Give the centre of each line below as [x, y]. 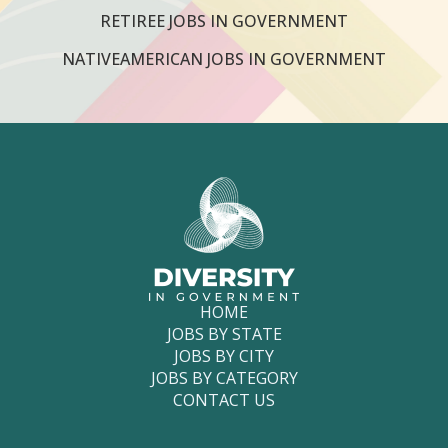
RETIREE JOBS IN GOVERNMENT [224, 21]
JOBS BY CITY [224, 355]
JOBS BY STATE [224, 333]
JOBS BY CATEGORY [224, 377]
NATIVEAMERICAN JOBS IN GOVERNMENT [224, 59]
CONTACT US [224, 399]
